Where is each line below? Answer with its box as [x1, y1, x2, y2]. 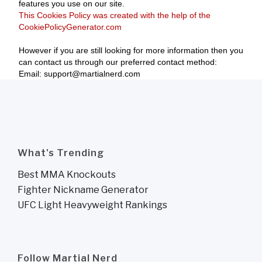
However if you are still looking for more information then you [19, 46, 243, 55]
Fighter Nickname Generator [18, 184, 149, 195]
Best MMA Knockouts [18, 169, 116, 180]
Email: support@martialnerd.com [19, 69, 140, 78]
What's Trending [18, 147, 104, 158]
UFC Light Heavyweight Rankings [18, 199, 167, 211]
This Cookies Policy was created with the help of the [19, 11, 211, 20]
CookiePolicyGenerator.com [19, 22, 122, 32]
